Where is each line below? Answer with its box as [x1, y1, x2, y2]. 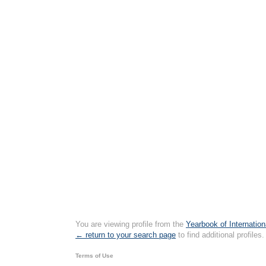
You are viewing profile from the [75, 220, 186, 229]
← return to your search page [75, 230, 176, 239]
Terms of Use [75, 252, 113, 259]
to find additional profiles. [176, 230, 264, 239]
